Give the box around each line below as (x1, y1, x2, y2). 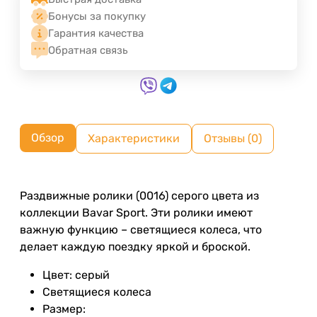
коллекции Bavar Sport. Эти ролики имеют (20, 206, 253, 220)
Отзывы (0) (204, 132, 262, 146)
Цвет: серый (42, 268, 110, 282)
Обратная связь (48, 44, 127, 57)
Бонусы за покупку (48, 10, 146, 23)
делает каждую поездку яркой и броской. (20, 240, 250, 254)
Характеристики (88, 132, 180, 146)
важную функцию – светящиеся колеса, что (20, 223, 262, 237)
